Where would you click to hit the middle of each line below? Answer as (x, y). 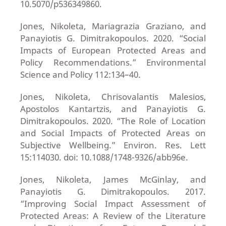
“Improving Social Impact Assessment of (113, 204)
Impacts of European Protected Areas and (113, 50)
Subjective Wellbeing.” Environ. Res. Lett (113, 145)
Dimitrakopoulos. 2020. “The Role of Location (113, 121)
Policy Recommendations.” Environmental (113, 63)
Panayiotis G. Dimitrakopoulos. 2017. (113, 192)
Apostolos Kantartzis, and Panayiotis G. (113, 109)
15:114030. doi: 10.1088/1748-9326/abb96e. (104, 157)
